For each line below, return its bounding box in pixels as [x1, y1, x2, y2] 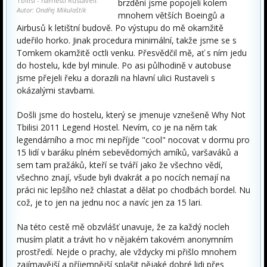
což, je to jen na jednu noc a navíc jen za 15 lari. [17, 197, 202, 208]
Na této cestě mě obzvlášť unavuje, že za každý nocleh [17, 221, 229, 232]
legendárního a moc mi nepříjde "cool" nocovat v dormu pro [17, 134, 250, 145]
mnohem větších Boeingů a [118, 10, 225, 21]
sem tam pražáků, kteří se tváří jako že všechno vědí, [17, 159, 223, 170]
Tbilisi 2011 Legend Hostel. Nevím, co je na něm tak [17, 122, 217, 133]
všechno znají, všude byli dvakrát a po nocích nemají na [17, 172, 230, 183]
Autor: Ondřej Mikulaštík [17, 5, 86, 14]
